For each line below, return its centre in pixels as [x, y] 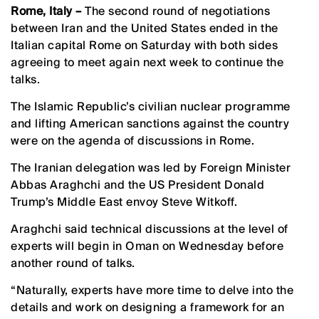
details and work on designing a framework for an [147, 307]
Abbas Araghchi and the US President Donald [137, 184]
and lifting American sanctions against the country [150, 123]
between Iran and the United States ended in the [145, 28]
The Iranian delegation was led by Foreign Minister [151, 167]
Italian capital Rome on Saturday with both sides [144, 45]
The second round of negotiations [176, 11]
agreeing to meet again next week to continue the [147, 62]
